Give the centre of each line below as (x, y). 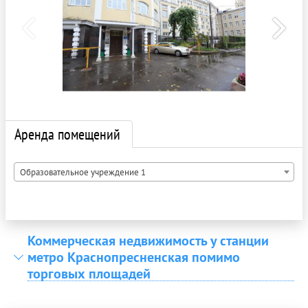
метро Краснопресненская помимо (134, 257)
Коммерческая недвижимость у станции (148, 241)
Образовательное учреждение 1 (83, 173)
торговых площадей (89, 274)
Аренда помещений (67, 134)
